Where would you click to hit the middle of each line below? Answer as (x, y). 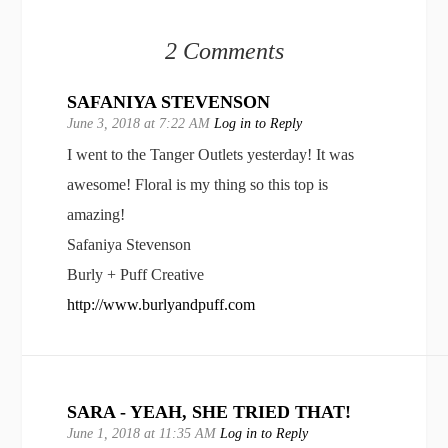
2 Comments (224, 51)
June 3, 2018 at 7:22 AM (141, 124)
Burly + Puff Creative (136, 275)
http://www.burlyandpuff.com (161, 305)
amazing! (96, 215)
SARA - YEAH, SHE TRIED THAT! (209, 412)
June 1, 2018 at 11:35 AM (144, 434)
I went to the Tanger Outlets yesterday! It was (211, 155)
